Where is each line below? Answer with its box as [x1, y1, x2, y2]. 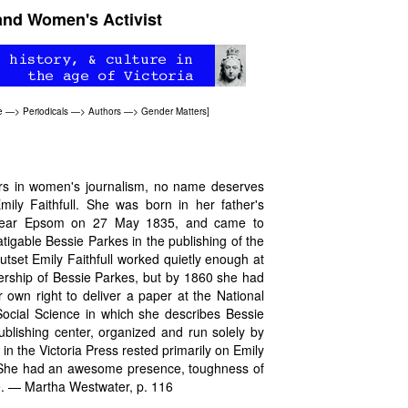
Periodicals [23, 104, 68, 117]
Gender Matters [141, 104, 207, 117]
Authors [88, 104, 121, 117]
